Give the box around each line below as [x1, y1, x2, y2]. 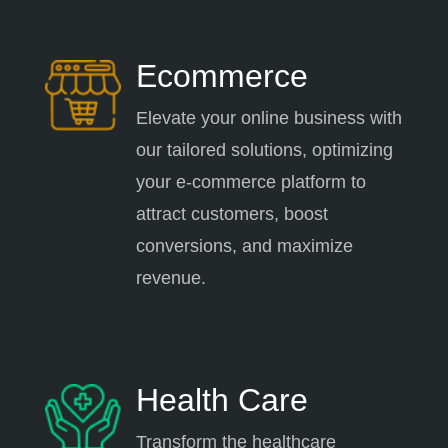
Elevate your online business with [135, 107, 402, 128]
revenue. [135, 267, 206, 288]
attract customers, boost [135, 203, 328, 224]
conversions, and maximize [135, 235, 353, 256]
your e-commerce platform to [135, 171, 366, 192]
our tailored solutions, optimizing [135, 139, 393, 160]
